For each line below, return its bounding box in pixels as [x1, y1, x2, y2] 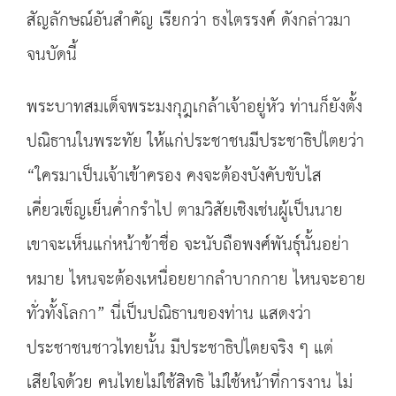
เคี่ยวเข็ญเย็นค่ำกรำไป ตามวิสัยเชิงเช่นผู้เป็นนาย [27, 194, 343, 227]
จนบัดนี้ [27, 39, 77, 72]
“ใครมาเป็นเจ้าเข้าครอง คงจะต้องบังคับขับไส [27, 160, 322, 193]
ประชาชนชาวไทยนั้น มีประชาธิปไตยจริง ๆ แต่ [27, 332, 333, 365]
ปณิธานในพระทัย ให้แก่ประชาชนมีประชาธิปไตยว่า [27, 126, 364, 158]
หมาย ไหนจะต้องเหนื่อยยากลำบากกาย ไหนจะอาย [27, 263, 366, 296]
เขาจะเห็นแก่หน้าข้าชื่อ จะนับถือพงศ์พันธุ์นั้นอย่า [27, 229, 349, 262]
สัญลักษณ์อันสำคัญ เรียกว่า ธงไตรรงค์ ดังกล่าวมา [27, 4, 351, 37]
